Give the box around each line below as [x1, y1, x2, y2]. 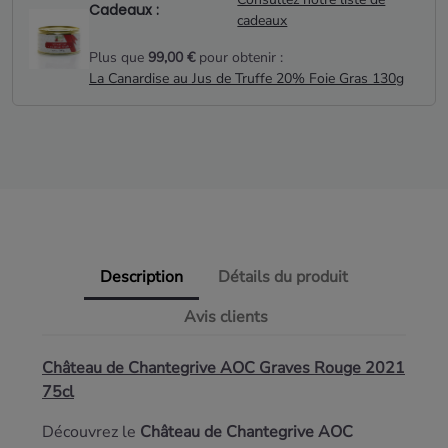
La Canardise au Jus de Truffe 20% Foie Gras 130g [89, 69, 404, 89]
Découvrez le [42, 421, 140, 444]
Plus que [89, 48, 148, 68]
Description [99, 266, 183, 289]
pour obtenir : [195, 48, 283, 68]
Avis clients [183, 306, 268, 329]
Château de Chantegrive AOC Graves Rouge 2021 [42, 357, 405, 380]
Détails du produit [218, 266, 349, 289]
